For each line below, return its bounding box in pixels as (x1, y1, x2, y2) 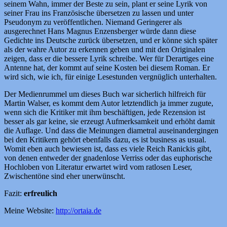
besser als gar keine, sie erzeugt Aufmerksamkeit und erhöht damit (4, 117, 215, 126)
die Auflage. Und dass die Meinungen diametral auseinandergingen (4, 126, 218, 135)
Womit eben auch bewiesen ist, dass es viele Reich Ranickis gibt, (4, 144, 211, 153)
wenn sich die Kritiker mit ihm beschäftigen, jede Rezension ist (4, 107, 205, 117)
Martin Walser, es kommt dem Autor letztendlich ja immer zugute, (4, 98, 213, 107)
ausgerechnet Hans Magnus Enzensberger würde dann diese (4, 26, 196, 35)
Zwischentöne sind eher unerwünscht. (4, 171, 125, 180)
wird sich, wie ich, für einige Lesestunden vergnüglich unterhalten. (4, 72, 217, 81)
